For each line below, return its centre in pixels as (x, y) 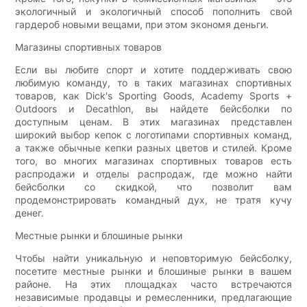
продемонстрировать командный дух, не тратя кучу (153, 199)
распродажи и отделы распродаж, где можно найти (153, 173)
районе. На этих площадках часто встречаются (153, 284)
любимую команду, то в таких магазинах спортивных (153, 82)
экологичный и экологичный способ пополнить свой (153, 11)
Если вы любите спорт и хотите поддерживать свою (153, 69)
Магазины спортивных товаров (89, 47)
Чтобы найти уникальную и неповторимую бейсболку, (153, 258)
